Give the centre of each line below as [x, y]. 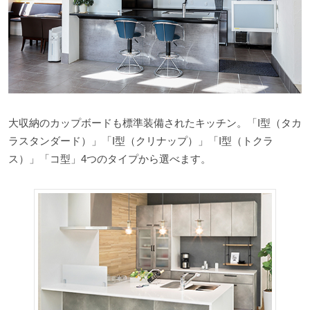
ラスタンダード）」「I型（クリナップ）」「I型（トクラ [141, 140]
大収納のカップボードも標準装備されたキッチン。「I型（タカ [155, 122]
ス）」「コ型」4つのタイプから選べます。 [110, 158]
